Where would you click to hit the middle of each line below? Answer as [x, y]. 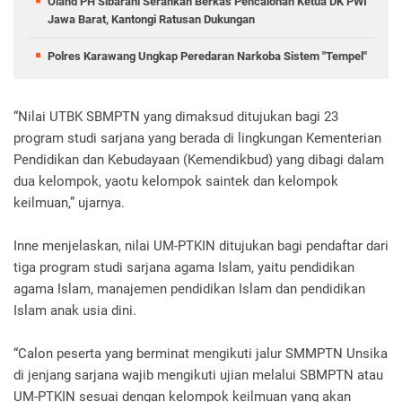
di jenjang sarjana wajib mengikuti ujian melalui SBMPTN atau [198, 376]
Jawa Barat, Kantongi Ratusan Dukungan [151, 20]
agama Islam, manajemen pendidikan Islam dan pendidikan [189, 289]
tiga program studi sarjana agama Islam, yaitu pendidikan [184, 268]
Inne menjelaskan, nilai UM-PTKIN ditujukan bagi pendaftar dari [201, 246]
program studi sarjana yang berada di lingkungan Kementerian [197, 139]
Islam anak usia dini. [75, 311]
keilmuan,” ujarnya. [69, 203]
